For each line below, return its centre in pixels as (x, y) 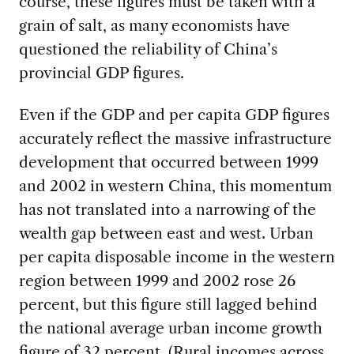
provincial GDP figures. (101, 73)
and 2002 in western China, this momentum (175, 186)
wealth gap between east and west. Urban (166, 233)
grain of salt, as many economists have (154, 26)
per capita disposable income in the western (177, 257)
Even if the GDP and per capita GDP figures (174, 115)
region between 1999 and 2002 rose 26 (157, 281)
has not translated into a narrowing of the (167, 210)
